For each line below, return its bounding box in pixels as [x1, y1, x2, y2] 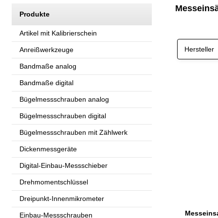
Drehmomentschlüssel [19, 178, 88, 186]
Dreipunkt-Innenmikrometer [19, 194, 104, 202]
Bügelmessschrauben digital [19, 111, 106, 120]
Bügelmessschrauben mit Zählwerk [19, 128, 127, 136]
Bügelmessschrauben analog [19, 95, 109, 103]
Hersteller [184, 45, 214, 53]
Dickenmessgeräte [19, 145, 77, 153]
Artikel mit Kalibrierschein [19, 29, 97, 37]
